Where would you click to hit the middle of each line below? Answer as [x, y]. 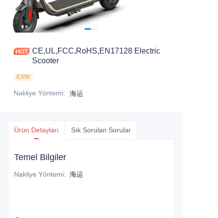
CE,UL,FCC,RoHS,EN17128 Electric [96, 51]
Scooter [45, 61]
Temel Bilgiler [40, 157]
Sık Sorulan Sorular [101, 130]
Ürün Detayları [36, 130]
